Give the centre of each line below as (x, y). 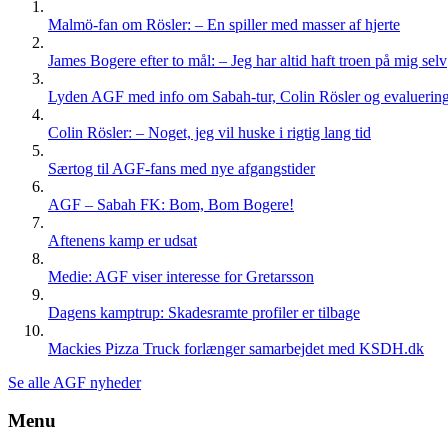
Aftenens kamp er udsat (122, 240)
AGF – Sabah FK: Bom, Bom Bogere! (171, 204)
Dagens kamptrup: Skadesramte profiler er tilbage (204, 312)
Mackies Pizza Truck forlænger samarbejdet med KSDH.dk (236, 348)
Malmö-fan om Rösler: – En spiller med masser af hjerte (224, 24)
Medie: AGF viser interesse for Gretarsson (181, 276)
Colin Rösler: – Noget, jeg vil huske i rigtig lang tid (209, 132)
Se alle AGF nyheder (74, 382)
